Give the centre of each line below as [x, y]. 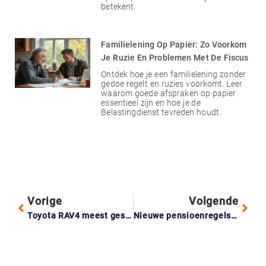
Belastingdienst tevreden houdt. [161, 112]
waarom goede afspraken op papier [169, 93]
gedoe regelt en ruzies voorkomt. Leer [172, 83]
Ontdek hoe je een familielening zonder [174, 74]
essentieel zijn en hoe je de [151, 102]
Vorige [45, 201]
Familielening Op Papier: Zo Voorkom [174, 44]
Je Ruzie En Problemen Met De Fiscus [175, 57]
